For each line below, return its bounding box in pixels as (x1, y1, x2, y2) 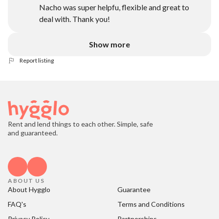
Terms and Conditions (117, 200, 185, 208)
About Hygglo (8, 185, 50, 194)
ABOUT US (8, 177, 44, 184)
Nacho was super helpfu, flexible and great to (39, 2, 189, 12)
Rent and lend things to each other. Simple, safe (8, 120, 153, 128)
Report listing (20, 57, 54, 64)
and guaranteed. (8, 129, 58, 137)
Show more (89, 40, 130, 49)
